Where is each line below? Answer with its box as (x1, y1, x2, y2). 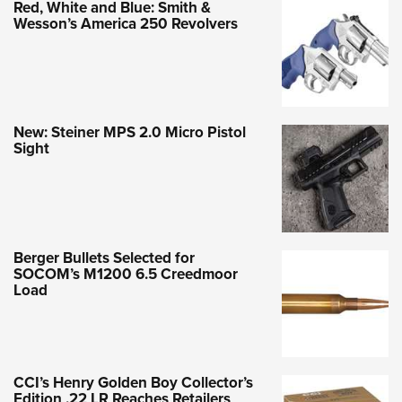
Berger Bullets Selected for (13, 246, 195, 269)
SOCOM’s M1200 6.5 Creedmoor (13, 262, 238, 285)
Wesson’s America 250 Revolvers (13, 12, 238, 35)
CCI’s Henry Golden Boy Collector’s (13, 371, 253, 394)
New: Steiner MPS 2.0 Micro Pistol (13, 121, 246, 144)
